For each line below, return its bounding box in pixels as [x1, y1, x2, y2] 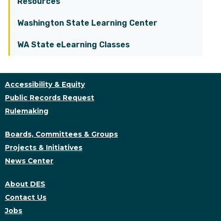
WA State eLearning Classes [17, 40, 130, 49]
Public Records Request [5, 94, 94, 102]
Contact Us [5, 193, 46, 201]
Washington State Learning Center [17, 18, 157, 28]
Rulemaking [5, 107, 48, 115]
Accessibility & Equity [5, 80, 85, 88]
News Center [5, 157, 53, 165]
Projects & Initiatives [5, 144, 82, 151]
